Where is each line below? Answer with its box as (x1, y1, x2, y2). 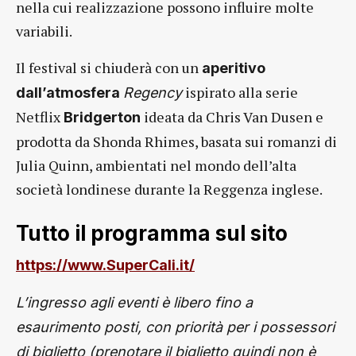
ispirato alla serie (182, 83, 298, 102)
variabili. (16, 21, 72, 41)
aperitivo (202, 60, 265, 76)
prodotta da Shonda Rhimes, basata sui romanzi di (16, 132, 337, 151)
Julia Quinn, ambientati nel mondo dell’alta (16, 156, 296, 175)
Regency (123, 84, 182, 101)
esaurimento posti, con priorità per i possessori (16, 319, 335, 335)
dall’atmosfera (16, 84, 120, 101)
